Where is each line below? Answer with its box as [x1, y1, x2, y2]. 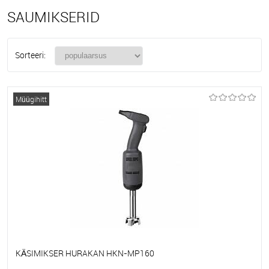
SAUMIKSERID [7, 7, 100, 27]
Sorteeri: [15, 49, 46, 61]
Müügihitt [16, 94, 47, 104]
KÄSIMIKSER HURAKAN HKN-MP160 [16, 247, 154, 259]
